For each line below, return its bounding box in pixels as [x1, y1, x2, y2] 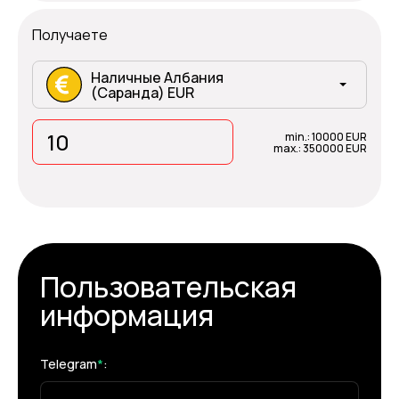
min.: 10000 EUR [285, 128, 367, 144]
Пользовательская [40, 267, 297, 306]
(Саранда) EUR [91, 83, 194, 102]
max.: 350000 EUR [273, 140, 367, 156]
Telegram [40, 355, 97, 372]
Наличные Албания [91, 68, 224, 87]
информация [40, 296, 214, 335]
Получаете [32, 25, 108, 45]
